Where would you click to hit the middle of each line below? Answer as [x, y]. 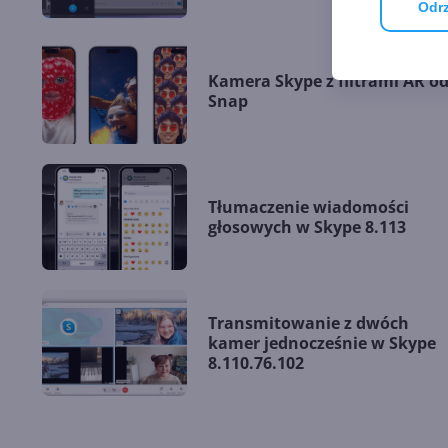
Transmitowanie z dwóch [308, 323]
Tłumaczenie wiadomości [308, 207]
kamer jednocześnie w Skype [322, 343]
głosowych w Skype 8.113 [307, 227]
